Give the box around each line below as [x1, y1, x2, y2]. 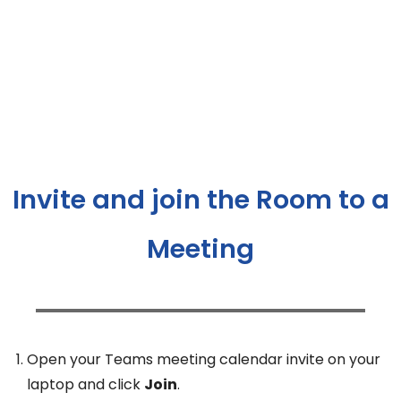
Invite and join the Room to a [12, 181, 389, 218]
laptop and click [27, 374, 144, 396]
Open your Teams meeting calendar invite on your [27, 349, 380, 371]
